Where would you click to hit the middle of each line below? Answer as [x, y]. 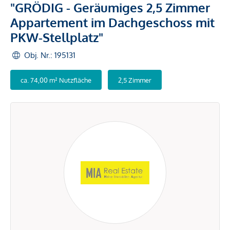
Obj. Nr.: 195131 [50, 55]
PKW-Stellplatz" [57, 37]
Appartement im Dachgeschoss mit [112, 22]
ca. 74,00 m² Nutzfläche [56, 80]
